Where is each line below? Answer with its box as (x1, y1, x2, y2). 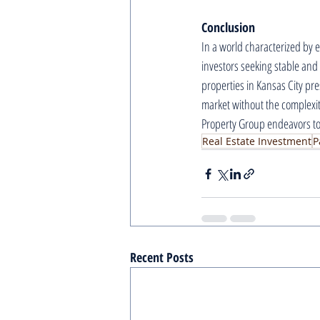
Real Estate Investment (202, 134, 311, 148)
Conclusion (201, 19, 255, 36)
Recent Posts (130, 249, 194, 266)
